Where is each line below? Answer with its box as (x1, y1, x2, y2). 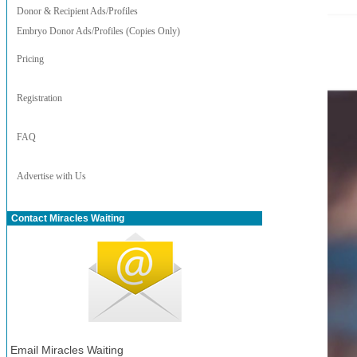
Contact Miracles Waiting (9, 213, 124, 224)
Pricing (17, 53, 44, 65)
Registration (17, 92, 62, 104)
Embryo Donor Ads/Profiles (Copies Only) (17, 25, 180, 37)
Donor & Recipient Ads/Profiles (17, 6, 138, 17)
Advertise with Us (17, 171, 86, 182)
